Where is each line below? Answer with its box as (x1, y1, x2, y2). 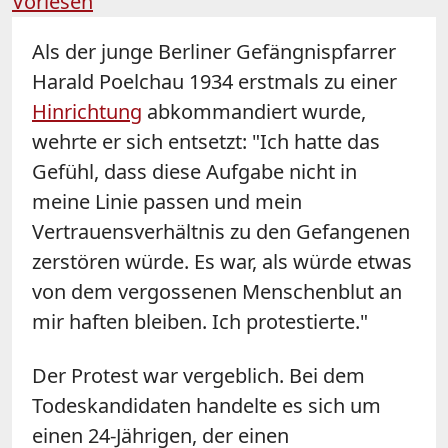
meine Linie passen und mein (32, 187, 302, 215)
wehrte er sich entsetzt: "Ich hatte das (32, 127, 380, 155)
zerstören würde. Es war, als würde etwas (32, 247, 412, 275)
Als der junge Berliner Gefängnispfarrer (32, 37, 396, 65)
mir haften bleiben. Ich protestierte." (32, 307, 368, 335)
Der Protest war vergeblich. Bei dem (32, 361, 365, 389)
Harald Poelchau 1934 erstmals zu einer (32, 67, 397, 95)
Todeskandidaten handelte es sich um (32, 391, 381, 419)
